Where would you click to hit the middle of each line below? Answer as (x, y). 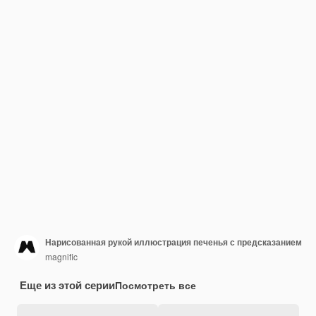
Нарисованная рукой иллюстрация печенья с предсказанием (174, 242)
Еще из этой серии (67, 285)
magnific (61, 256)
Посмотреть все (156, 285)
